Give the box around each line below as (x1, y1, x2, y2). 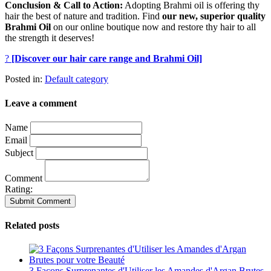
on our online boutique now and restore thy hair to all (51, 22, 256, 33)
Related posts (5, 220, 59, 231)
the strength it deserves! (5, 33, 94, 44)
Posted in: (5, 74, 45, 85)
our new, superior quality (162, 11, 266, 22)
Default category (45, 74, 108, 85)
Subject (5, 147, 36, 158)
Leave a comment (5, 97, 77, 108)
